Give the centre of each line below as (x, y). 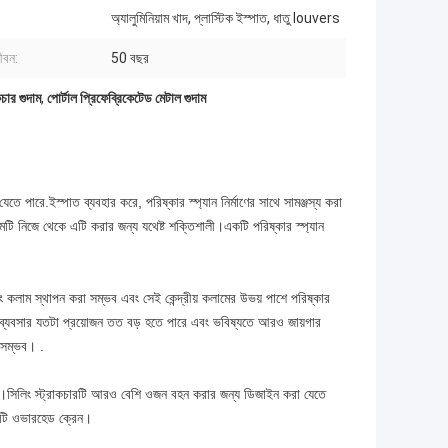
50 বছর (130, 58)
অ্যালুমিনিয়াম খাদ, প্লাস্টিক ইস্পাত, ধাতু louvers (225, 18)
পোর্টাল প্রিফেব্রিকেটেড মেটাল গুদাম (126, 98)
